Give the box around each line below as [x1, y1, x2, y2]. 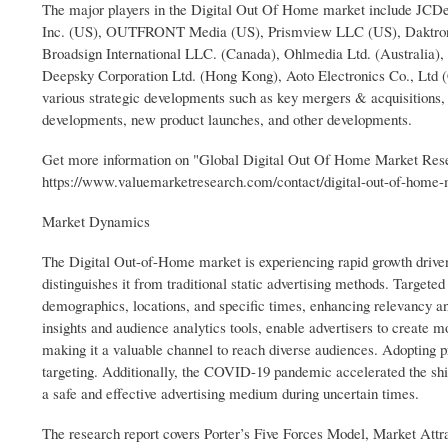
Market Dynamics [42, 211, 150, 232]
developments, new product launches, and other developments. [42, 109, 412, 130]
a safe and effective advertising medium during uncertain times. [42, 383, 419, 404]
